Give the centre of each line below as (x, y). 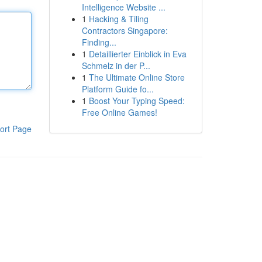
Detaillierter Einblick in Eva (137, 54)
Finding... (99, 42)
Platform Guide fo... (118, 89)
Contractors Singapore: (125, 30)
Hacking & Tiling (118, 19)
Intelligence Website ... (123, 7)
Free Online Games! (119, 112)
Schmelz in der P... (116, 65)
